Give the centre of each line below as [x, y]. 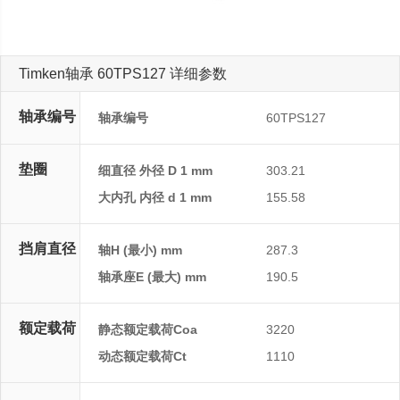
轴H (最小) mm [140, 250]
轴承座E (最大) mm [152, 277]
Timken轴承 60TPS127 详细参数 [123, 74]
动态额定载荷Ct [142, 357]
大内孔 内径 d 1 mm [155, 198]
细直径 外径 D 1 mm [155, 171]
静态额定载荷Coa [148, 330]
